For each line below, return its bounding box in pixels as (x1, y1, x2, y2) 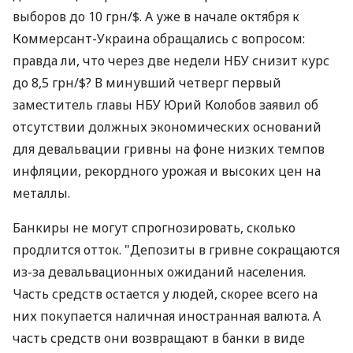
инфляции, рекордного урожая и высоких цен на (13, 162, 321, 180)
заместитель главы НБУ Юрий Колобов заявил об (13, 96, 318, 113)
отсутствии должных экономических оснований (13, 118, 321, 136)
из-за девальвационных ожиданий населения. (13, 263, 306, 281)
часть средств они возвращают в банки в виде (13, 329, 305, 347)
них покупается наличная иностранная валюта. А (13, 307, 321, 325)
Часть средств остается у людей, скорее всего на (13, 285, 318, 303)
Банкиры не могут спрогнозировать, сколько (13, 219, 295, 236)
